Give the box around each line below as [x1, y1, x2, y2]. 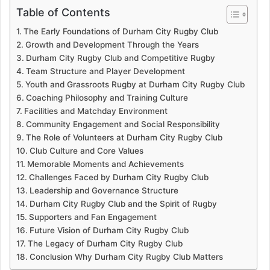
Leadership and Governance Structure [29, 185, 178, 195]
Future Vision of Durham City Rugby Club [29, 225, 189, 235]
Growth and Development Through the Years [25, 39, 199, 49]
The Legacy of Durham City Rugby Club [27, 238, 183, 248]
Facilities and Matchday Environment [24, 105, 168, 116]
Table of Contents [16, 5, 110, 19]
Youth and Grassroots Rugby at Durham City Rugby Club [25, 79, 245, 89]
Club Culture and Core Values [29, 145, 143, 155]
